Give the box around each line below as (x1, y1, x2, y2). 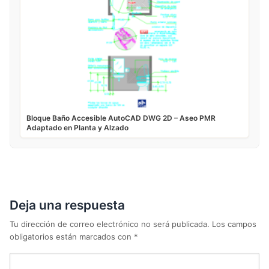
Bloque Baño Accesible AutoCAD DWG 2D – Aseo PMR (26, 113, 216, 122)
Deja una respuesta (10, 197, 125, 213)
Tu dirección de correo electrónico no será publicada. (10, 219, 210, 229)
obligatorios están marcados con (10, 231, 134, 241)
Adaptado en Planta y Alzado (26, 122, 128, 132)
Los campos (212, 219, 256, 229)
